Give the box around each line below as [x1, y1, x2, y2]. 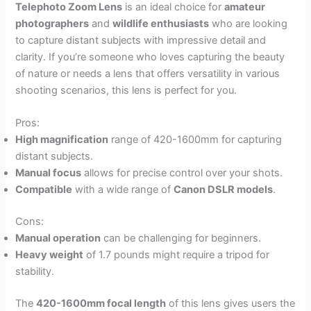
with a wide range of [72, 183, 174, 196]
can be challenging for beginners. [101, 232, 262, 245]
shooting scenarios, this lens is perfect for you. [15, 84, 237, 97]
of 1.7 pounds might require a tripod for [83, 249, 270, 262]
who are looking [209, 17, 288, 31]
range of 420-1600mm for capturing [108, 133, 283, 146]
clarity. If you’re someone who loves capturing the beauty [15, 51, 285, 64]
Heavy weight [15, 249, 84, 262]
